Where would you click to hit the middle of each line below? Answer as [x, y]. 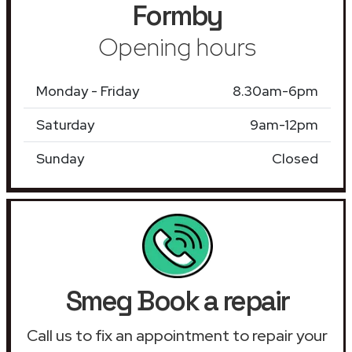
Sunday [60, 158]
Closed [295, 158]
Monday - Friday [88, 90]
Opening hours [177, 46]
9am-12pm [284, 124]
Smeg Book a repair [177, 301]
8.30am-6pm [275, 90]
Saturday [65, 124]
